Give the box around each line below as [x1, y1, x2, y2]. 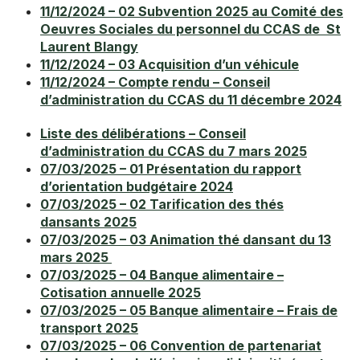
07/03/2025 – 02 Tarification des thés [40, 196, 284, 213]
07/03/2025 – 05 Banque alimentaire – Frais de [40, 302, 337, 319]
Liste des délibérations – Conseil [40, 125, 246, 142]
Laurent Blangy [40, 39, 138, 55]
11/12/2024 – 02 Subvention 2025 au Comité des [40, 3, 343, 20]
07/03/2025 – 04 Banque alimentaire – [40, 267, 284, 284]
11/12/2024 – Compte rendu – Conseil [40, 74, 270, 91]
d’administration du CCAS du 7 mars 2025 [40, 143, 307, 160]
